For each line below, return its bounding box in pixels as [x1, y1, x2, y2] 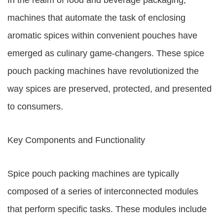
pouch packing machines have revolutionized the [7, 66, 199, 76]
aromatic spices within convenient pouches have [7, 31, 197, 40]
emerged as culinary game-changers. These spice [7, 48, 204, 58]
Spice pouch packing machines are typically [7, 169, 179, 179]
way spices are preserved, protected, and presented [7, 84, 212, 94]
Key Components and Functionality [7, 135, 145, 145]
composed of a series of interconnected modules [7, 186, 198, 196]
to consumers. [7, 102, 63, 111]
